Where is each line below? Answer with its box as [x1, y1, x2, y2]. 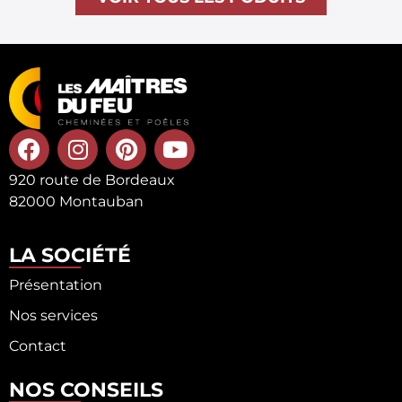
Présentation [9, 275, 102, 293]
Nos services [9, 306, 98, 324]
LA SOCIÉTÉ [9, 241, 131, 267]
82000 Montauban [9, 192, 144, 210]
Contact [9, 336, 66, 354]
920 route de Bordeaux [9, 170, 175, 188]
